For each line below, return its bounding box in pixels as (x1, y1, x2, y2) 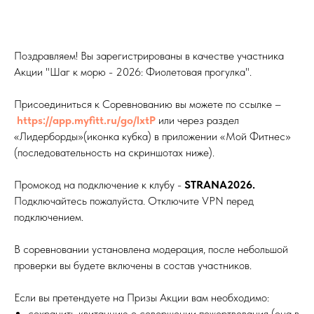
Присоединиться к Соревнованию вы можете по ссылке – (14, 97, 281, 111)
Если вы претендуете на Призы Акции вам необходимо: (14, 291, 269, 304)
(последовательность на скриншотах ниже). (14, 146, 214, 159)
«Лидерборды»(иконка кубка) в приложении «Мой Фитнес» (14, 130, 291, 143)
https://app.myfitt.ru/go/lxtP (17, 114, 156, 127)
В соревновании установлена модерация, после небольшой (14, 243, 288, 256)
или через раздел (156, 114, 239, 127)
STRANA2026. (184, 178, 255, 191)
